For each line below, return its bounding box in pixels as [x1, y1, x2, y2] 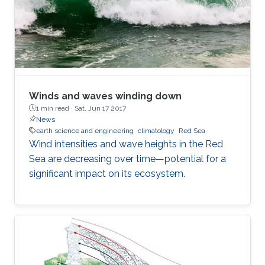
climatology [138, 126, 174, 135]
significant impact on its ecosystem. [29, 167, 185, 179]
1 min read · [36, 104, 75, 112]
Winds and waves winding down [29, 90, 182, 102]
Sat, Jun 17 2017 [75, 104, 126, 112]
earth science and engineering [36, 126, 134, 135]
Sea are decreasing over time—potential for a [29, 153, 226, 164]
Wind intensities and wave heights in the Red [29, 138, 223, 150]
